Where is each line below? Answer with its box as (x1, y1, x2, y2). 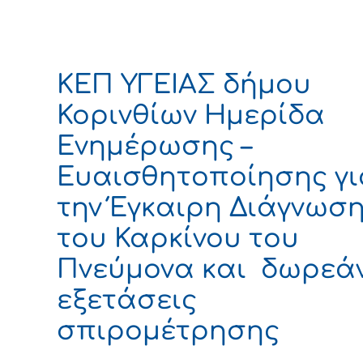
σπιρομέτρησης (57, 316, 280, 345)
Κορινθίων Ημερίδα (57, 100, 325, 130)
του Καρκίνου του (57, 224, 299, 253)
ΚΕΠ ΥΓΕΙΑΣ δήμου (57, 70, 311, 99)
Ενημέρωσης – (57, 131, 252, 160)
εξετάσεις (57, 285, 197, 314)
